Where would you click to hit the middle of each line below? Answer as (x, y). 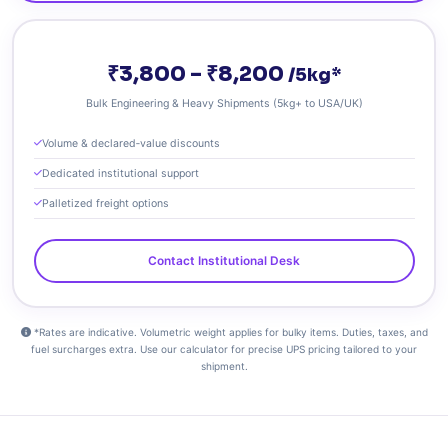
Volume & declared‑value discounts (130, 143)
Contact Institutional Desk (224, 260)
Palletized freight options (105, 203)
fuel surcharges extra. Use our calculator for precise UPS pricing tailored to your (224, 349)
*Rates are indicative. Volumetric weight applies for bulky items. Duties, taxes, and (229, 332)
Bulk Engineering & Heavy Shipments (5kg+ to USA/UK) (224, 103)
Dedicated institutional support (120, 173)
